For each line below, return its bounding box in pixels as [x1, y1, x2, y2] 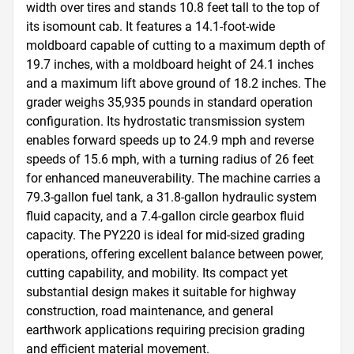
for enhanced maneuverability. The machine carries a [26, 171, 321, 186]
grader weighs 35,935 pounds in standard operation [26, 95, 313, 110]
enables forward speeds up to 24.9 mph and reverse [26, 133, 314, 148]
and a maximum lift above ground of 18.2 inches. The [26, 76, 326, 91]
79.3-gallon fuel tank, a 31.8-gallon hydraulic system [26, 190, 317, 205]
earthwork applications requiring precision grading [26, 322, 305, 337]
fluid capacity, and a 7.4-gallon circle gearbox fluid [26, 209, 304, 224]
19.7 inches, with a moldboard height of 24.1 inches [26, 57, 314, 72]
